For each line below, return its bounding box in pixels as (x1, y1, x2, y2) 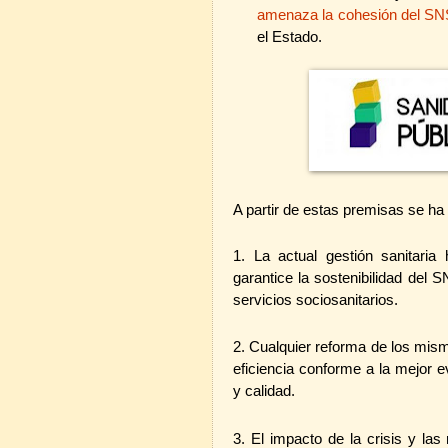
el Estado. (257, 28, 322, 45)
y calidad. (233, 383, 295, 400)
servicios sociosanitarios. (233, 291, 398, 308)
